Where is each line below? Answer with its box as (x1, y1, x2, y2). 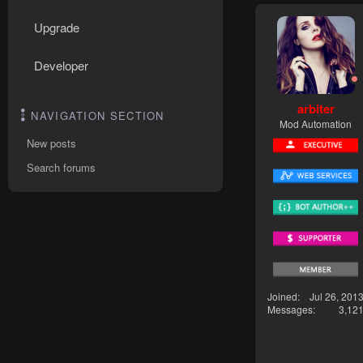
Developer (34, 57, 88, 74)
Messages (267, 302, 313, 317)
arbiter (297, 99, 335, 117)
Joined (267, 289, 297, 304)
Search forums (27, 160, 96, 175)
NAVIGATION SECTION (31, 108, 164, 123)
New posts (27, 135, 76, 151)
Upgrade (34, 19, 79, 36)
